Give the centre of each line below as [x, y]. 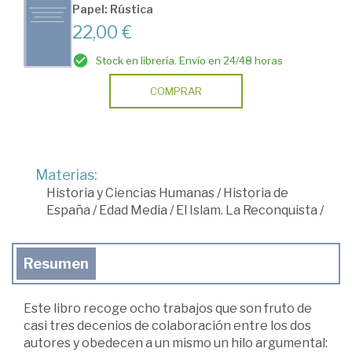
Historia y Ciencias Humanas [130, 193]
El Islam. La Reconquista [247, 211]
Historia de [256, 193]
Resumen [56, 264]
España [68, 211]
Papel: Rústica [113, 9]
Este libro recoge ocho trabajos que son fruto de [168, 309]
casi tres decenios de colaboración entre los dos [167, 326]
